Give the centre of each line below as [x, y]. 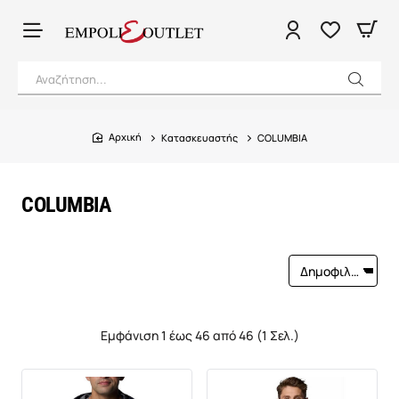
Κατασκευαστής [199, 137]
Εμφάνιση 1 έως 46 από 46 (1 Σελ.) [199, 335]
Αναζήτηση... [71, 79]
